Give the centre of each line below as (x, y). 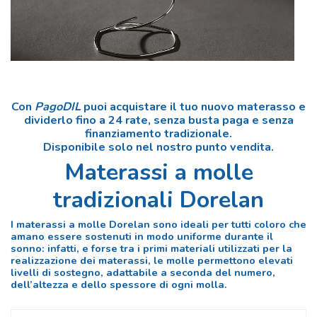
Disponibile (76, 147)
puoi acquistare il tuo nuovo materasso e (193, 106)
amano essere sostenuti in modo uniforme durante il (142, 236)
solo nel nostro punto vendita (190, 147)
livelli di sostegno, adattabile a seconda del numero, (143, 272)
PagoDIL (58, 106)
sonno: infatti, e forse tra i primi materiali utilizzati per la (151, 248)
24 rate (128, 120)
